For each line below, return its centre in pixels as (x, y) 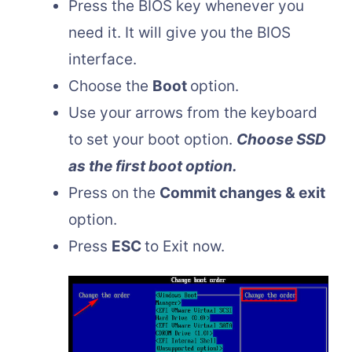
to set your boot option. (152, 139)
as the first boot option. (153, 166)
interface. (103, 59)
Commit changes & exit (242, 192)
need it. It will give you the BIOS (180, 32)
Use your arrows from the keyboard (193, 112)
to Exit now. (185, 246)
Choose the (110, 86)
